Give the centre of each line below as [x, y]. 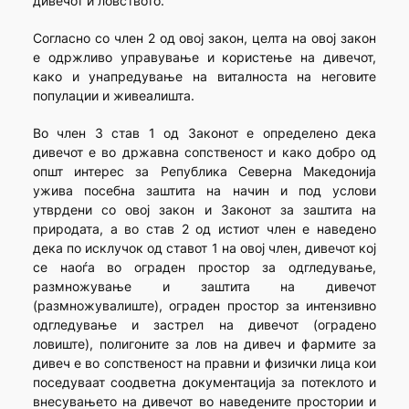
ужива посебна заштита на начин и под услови [204, 191]
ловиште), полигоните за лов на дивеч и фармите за [204, 344]
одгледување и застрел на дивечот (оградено [204, 325]
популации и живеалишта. [113, 96]
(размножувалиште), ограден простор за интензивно [204, 306]
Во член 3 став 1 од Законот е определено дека [204, 133]
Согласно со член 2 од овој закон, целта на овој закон [204, 38]
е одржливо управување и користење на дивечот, [204, 58]
